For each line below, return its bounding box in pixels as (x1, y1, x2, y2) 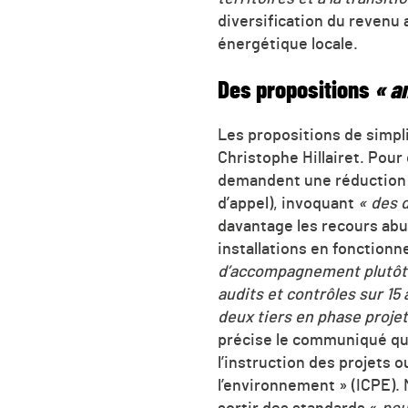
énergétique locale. (218, 36, 358, 54)
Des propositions (218, 77, 370, 103)
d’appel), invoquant (218, 196, 358, 213)
